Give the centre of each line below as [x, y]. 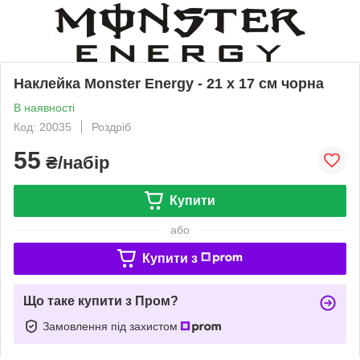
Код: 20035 [43, 127]
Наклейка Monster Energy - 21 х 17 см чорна [169, 83]
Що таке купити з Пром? [101, 301]
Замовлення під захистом [112, 326]
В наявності [44, 107]
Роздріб [111, 127]
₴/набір [75, 162]
